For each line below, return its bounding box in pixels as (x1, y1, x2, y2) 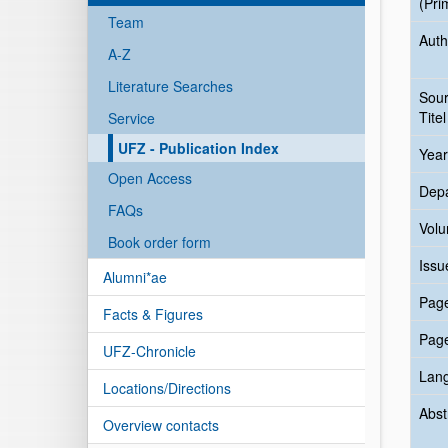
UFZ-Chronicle (103, 341, 196, 361)
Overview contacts (103, 415, 219, 435)
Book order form (108, 232, 211, 252)
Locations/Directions (103, 378, 231, 398)
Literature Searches (108, 76, 233, 96)
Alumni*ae (103, 267, 167, 287)
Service (108, 108, 155, 128)
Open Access (108, 168, 192, 188)
